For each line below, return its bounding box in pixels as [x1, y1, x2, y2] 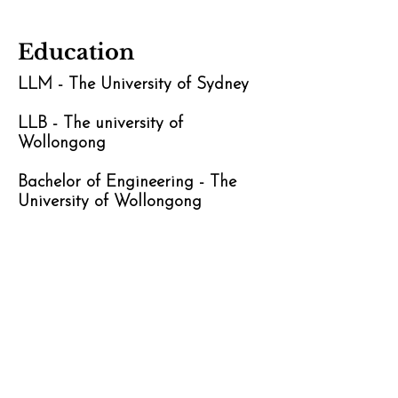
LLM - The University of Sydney [18, 76, 249, 94]
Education [18, 39, 134, 66]
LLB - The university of [18, 115, 183, 133]
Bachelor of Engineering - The [18, 174, 236, 192]
